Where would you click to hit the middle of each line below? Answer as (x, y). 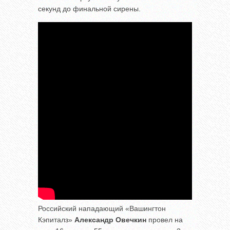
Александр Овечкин (110, 219)
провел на (165, 219)
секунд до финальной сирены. (89, 8)
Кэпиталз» (56, 219)
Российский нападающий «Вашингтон (102, 208)
